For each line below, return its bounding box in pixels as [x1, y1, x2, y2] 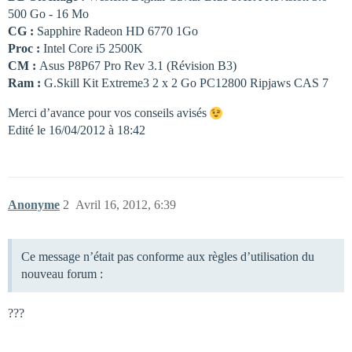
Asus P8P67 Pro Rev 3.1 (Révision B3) [39, 59, 236, 72]
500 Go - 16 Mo [8, 7, 89, 20]
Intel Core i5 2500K [40, 42, 143, 55]
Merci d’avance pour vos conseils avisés [8, 106, 210, 119]
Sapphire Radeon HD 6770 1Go [37, 24, 198, 38]
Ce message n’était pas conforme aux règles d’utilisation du [21, 250, 314, 263]
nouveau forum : [21, 267, 103, 280]
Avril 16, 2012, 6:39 [75, 198, 176, 211]
